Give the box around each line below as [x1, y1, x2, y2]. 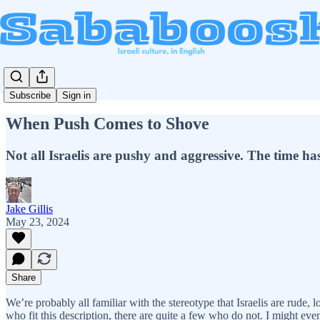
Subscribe [9, 90, 51, 101]
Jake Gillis [6, 202, 53, 215]
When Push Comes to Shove [6, 114, 209, 133]
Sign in [62, 90, 91, 101]
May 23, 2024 [6, 215, 69, 228]
